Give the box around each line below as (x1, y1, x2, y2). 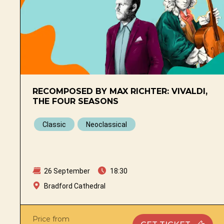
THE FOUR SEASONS (32, 96, 118, 106)
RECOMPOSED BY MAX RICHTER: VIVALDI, (32, 86, 207, 96)
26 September (42, 166, 90, 175)
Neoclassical (86, 120, 127, 128)
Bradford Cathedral (44, 181, 105, 190)
